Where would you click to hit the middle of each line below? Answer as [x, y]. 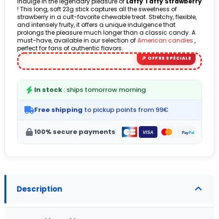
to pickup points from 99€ [125, 110]
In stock [48, 90]
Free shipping [58, 110]
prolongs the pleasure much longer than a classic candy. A [106, 33]
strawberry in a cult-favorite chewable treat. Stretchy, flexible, [107, 17]
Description [39, 189]
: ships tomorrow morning [104, 90]
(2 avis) [99, 13]
